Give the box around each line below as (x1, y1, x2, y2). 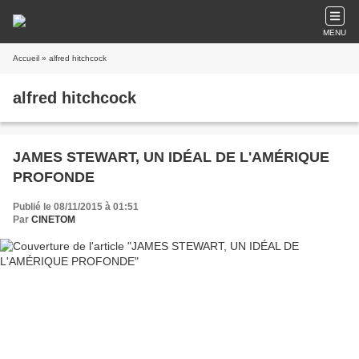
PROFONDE (13, 169, 95, 185)
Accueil (13, 54, 39, 63)
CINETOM (31, 214, 75, 225)
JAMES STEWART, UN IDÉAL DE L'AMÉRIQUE (13, 149, 329, 165)
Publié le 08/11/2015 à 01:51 (13, 201, 139, 212)
